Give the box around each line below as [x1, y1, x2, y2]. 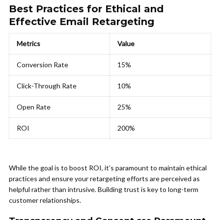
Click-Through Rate [17, 82, 77, 90]
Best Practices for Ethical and [9, 3, 164, 15]
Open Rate [17, 103, 51, 111]
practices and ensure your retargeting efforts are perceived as [9, 174, 200, 183]
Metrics [17, 39, 40, 48]
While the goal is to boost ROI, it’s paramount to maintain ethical [9, 164, 207, 172]
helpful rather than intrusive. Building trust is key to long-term [9, 185, 198, 194]
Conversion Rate [17, 60, 68, 69]
